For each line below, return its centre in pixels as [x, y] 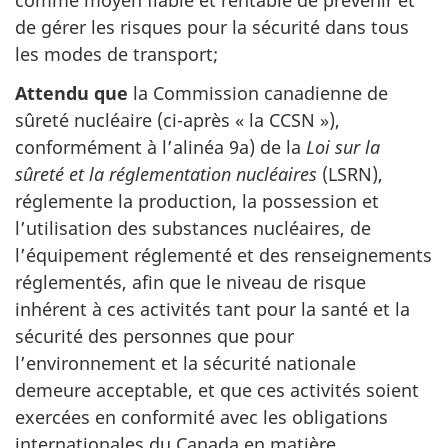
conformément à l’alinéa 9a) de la [160, 146]
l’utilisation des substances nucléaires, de [193, 227]
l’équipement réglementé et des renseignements [223, 254]
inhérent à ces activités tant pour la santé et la [212, 308]
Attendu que [71, 92]
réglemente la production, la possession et [197, 200]
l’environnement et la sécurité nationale [185, 362]
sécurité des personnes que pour [154, 335]
